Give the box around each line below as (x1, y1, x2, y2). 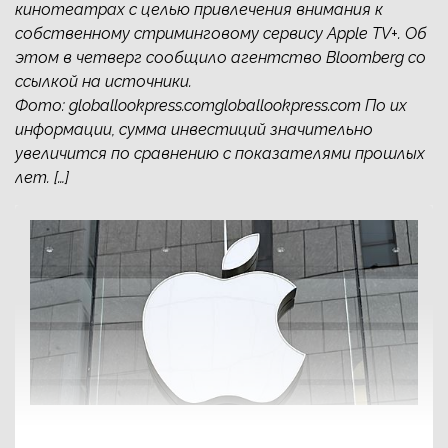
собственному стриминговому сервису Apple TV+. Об (15, 24, 427, 44)
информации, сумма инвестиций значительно (15, 120, 373, 140)
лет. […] (15, 168, 69, 188)
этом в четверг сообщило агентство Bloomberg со (15, 48, 426, 68)
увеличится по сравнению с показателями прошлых (15, 144, 425, 164)
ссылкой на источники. (15, 72, 192, 92)
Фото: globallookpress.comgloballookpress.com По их (15, 96, 407, 116)
